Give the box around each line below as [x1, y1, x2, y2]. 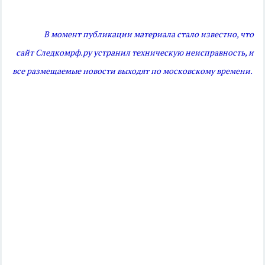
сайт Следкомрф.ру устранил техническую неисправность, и [16, 47, 254, 59]
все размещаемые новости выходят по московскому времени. [12, 66, 254, 77]
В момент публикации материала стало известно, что [44, 29, 254, 40]
